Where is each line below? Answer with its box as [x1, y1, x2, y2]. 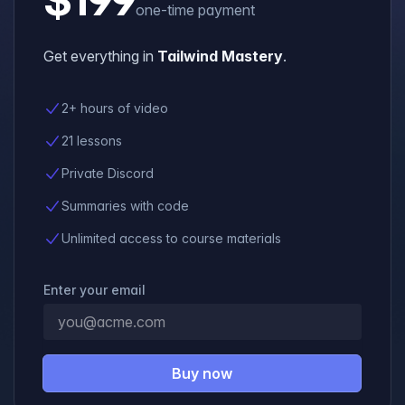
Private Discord [61, 165, 154, 181]
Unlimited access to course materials [61, 231, 281, 246]
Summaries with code [61, 198, 189, 213]
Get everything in [43, 47, 154, 65]
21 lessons [61, 133, 122, 148]
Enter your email [43, 282, 146, 297]
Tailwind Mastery [157, 47, 283, 65]
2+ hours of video [61, 100, 168, 116]
